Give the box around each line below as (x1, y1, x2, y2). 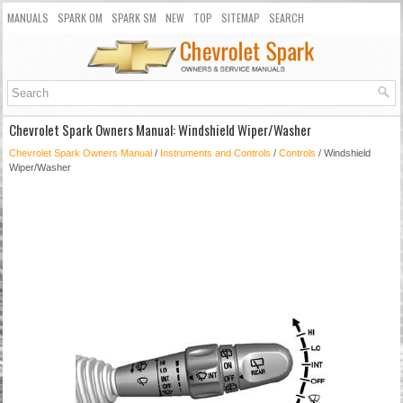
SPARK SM (112, 10, 157, 25)
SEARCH (269, 10, 304, 25)
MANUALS (7, 10, 49, 25)
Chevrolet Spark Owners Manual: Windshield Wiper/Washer (9, 120, 311, 140)
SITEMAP (221, 10, 260, 25)
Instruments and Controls (160, 148, 271, 159)
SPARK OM (58, 10, 103, 25)
